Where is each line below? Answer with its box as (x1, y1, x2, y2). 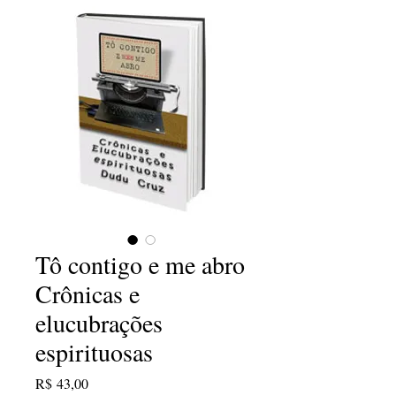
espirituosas (35, 334, 153, 369)
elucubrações (35, 305, 163, 339)
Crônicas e (35, 276, 140, 310)
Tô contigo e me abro (35, 247, 245, 281)
